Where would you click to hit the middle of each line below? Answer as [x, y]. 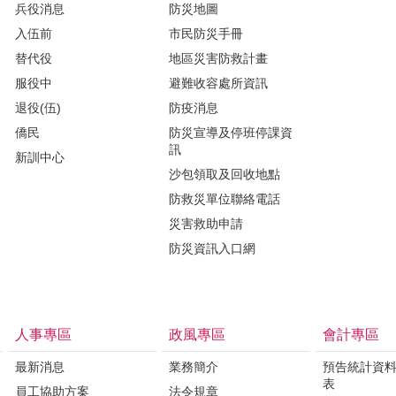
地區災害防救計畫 [218, 58]
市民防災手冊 [206, 33]
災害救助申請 [206, 223]
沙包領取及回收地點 [225, 174]
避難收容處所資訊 [218, 83]
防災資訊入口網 [212, 248]
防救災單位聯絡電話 [225, 198]
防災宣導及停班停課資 [231, 132]
